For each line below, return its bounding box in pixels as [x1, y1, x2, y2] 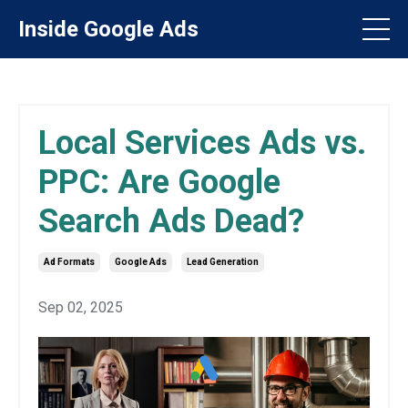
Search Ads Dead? [38, 202, 304, 240]
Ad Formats [44, 257, 95, 267]
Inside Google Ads [18, 16, 199, 42]
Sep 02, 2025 [38, 299, 123, 316]
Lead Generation [187, 257, 259, 267]
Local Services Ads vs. [38, 124, 366, 162]
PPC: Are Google [38, 163, 280, 201]
